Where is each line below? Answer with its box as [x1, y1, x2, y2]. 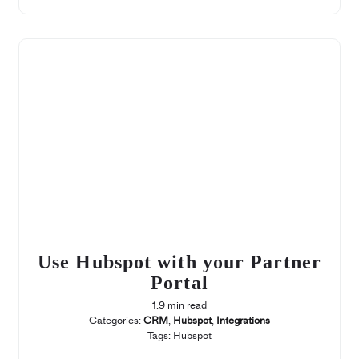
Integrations [216, 313, 270, 329]
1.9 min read [152, 297, 207, 313]
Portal [151, 272, 208, 294]
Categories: [89, 313, 143, 329]
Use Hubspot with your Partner [38, 252, 321, 273]
